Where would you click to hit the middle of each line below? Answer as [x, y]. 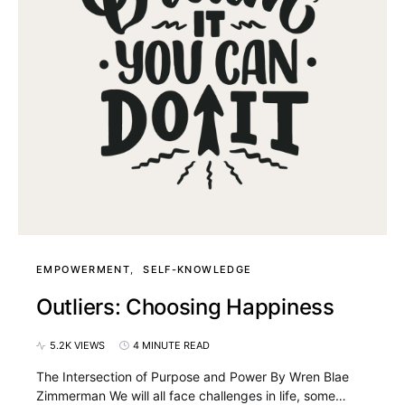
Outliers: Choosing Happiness [185, 307]
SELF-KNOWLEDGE [198, 269]
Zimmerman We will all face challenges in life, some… [191, 396]
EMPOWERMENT [84, 269]
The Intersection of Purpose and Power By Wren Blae [193, 377]
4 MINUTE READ [171, 345]
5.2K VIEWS [77, 345]
